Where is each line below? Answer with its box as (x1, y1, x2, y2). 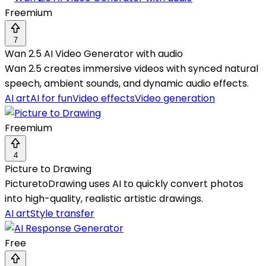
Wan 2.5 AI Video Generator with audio (5, 47, 183, 61)
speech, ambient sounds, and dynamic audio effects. (5, 77, 249, 91)
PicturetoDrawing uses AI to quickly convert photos (5, 177, 243, 191)
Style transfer (30, 207, 94, 221)
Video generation (135, 91, 215, 106)
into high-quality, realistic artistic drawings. (5, 192, 203, 206)
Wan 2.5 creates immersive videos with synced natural (5, 62, 258, 76)
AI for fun (30, 91, 72, 106)
